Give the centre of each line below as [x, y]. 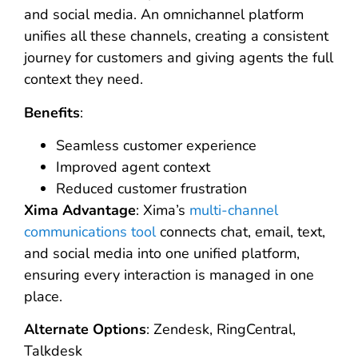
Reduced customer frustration [151, 188]
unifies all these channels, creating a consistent [176, 36]
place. [43, 296]
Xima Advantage [80, 210]
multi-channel [234, 210]
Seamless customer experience [156, 145]
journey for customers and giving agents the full [179, 58]
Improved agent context [133, 167]
